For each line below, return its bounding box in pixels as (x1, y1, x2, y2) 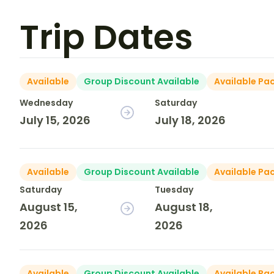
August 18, (155, 199, 213, 215)
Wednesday (20, 97, 73, 109)
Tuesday (155, 183, 194, 196)
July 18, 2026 (155, 113, 226, 128)
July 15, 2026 (20, 113, 91, 128)
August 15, (20, 199, 78, 215)
